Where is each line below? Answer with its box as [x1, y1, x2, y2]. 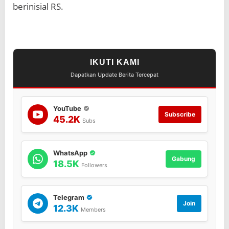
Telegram [53, 193, 84, 202]
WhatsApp [53, 149, 87, 157]
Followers [81, 162, 107, 169]
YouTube [53, 104, 81, 113]
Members [81, 206, 106, 214]
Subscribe [165, 110, 195, 119]
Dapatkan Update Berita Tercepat [71, 71, 158, 79]
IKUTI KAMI [89, 58, 140, 67]
